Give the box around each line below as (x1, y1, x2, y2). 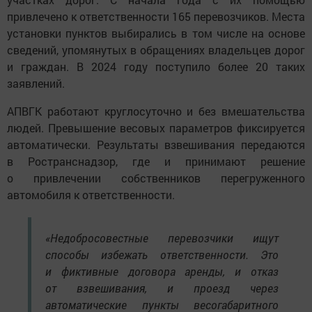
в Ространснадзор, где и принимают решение (7, 154, 305, 169)
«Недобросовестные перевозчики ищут (45, 231, 279, 246)
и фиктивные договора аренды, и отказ (45, 264, 279, 279)
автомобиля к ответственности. (7, 187, 175, 203)
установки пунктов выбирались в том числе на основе (7, 26, 305, 41)
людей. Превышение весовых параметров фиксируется (7, 120, 305, 136)
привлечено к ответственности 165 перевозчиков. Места (7, 9, 305, 24)
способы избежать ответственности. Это (45, 247, 279, 263)
